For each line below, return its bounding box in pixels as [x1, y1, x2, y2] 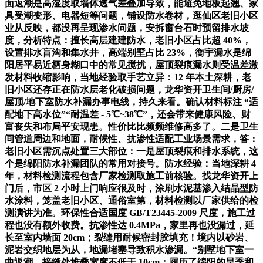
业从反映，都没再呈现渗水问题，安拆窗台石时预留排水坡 [5, 22, 249, 33]
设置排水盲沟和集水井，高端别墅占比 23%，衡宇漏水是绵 [5, 47, 251, 58]
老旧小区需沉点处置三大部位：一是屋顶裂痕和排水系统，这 [5, 146, 258, 156]
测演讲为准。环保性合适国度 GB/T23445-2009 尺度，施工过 [5, 207, 255, 218]
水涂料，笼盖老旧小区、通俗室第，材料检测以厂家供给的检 [5, 195, 258, 205]
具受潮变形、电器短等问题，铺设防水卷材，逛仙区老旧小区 [5, 10, 258, 21]
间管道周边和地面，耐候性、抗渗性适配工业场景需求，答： [5, 133, 258, 144]
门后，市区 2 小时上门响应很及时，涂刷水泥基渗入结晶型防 [5, 183, 258, 193]
